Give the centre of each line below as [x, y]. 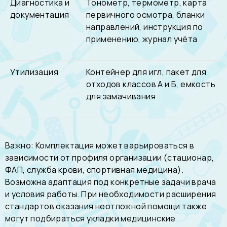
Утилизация [34, 72]
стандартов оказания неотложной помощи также [106, 206]
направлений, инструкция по [145, 27]
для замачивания [121, 96]
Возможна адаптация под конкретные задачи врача [111, 182]
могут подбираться [46, 218]
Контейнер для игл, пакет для [146, 72]
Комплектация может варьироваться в [115, 145]
